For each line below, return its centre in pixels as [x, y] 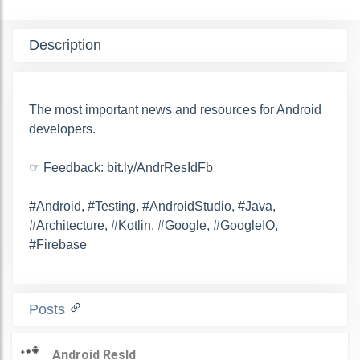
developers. [62, 129]
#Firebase [58, 244]
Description [65, 45]
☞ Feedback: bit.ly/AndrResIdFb [121, 167]
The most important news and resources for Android [175, 109]
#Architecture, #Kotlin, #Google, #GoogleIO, [153, 225]
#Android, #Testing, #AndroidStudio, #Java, [152, 206]
